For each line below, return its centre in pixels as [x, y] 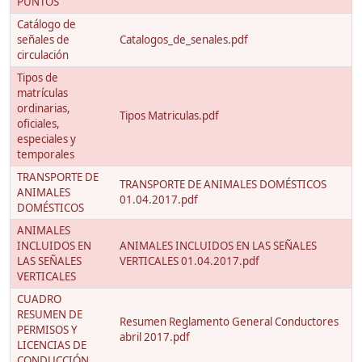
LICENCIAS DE [52, 345]
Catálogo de [46, 25]
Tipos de [38, 78]
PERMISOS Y [47, 330]
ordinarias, [44, 109]
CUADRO [39, 299]
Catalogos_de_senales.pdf [184, 40]
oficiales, [38, 124]
